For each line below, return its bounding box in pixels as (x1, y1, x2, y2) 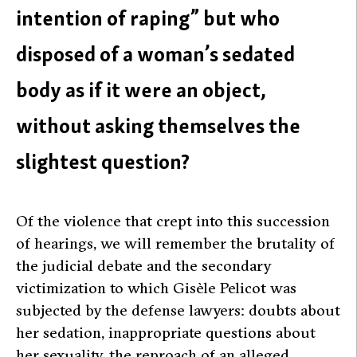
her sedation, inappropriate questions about (16, 322, 316, 342)
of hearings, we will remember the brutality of (16, 233, 335, 253)
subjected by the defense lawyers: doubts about (16, 300, 340, 320)
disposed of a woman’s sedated (16, 40, 295, 69)
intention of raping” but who (16, 4, 280, 33)
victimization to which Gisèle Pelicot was (16, 277, 296, 297)
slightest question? (16, 147, 190, 176)
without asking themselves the (16, 112, 300, 140)
